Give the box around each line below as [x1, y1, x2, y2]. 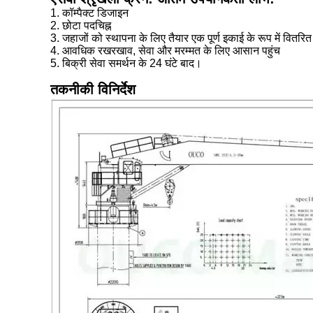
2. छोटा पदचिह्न [50, 20, 111, 31]
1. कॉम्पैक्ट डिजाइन [50, 7, 129, 19]
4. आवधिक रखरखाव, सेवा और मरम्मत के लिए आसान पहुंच [50, 45, 280, 57]
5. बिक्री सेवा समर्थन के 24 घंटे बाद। [50, 57, 202, 69]
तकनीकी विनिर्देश [50, 82, 136, 97]
